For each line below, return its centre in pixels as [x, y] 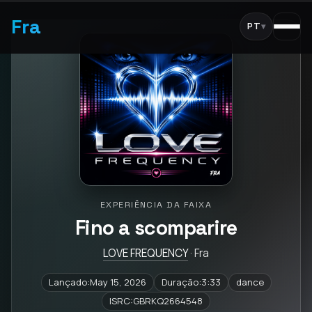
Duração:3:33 [191, 282]
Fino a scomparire [156, 228]
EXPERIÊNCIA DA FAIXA [156, 205]
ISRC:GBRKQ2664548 [156, 301]
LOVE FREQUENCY [146, 253]
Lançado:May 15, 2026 [97, 282]
